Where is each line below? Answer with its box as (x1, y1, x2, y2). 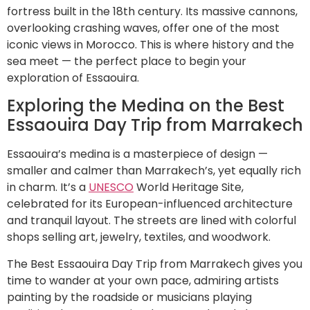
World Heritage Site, (134, 179, 244, 196)
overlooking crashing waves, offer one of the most (7, 19, 280, 36)
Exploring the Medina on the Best (7, 94, 284, 118)
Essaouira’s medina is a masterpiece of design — (7, 146, 268, 163)
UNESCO (89, 179, 134, 196)
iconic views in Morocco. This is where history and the (7, 36, 294, 53)
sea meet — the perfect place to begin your (7, 53, 246, 69)
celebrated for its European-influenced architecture (7, 196, 293, 212)
